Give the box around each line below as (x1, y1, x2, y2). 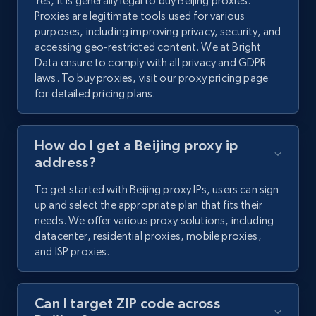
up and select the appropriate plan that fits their (35, 198, 263, 212)
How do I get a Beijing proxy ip (35, 138, 238, 154)
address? (35, 154, 97, 171)
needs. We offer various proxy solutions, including (35, 214, 274, 228)
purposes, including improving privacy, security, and (35, 25, 281, 39)
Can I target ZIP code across (35, 296, 221, 312)
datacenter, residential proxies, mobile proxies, (35, 229, 262, 243)
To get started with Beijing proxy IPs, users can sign (35, 183, 279, 197)
